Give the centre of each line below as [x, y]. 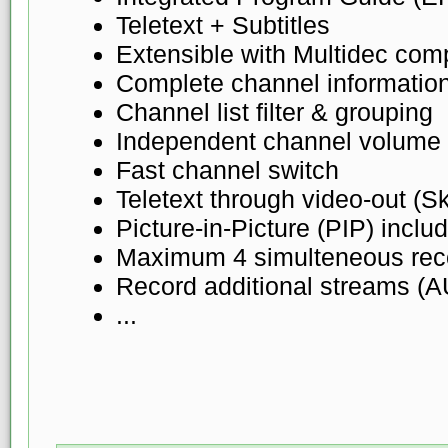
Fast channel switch [227, 169]
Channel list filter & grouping [274, 111]
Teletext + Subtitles [222, 24]
